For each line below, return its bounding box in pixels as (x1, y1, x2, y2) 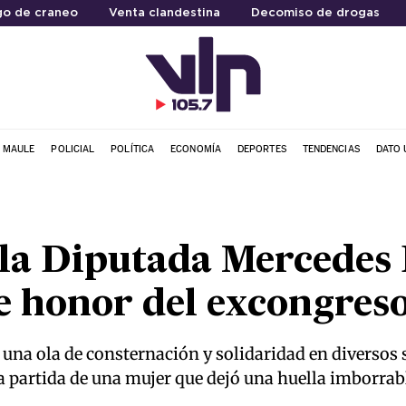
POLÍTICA (111, 142, 155, 155)
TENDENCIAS (302, 142, 360, 155)
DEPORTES (237, 142, 286, 155)
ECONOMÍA (170, 142, 221, 155)
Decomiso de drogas (250, 8, 380, 18)
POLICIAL (51, 142, 95, 155)
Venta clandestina (108, 8, 220, 18)
